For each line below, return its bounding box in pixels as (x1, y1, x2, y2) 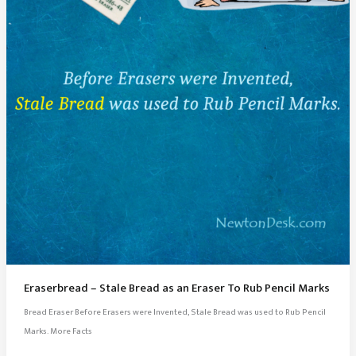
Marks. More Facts (23, 323, 92, 339)
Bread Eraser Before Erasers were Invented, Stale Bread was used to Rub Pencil (23, 304, 326, 319)
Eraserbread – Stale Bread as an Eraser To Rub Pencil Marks (23, 278, 330, 298)
